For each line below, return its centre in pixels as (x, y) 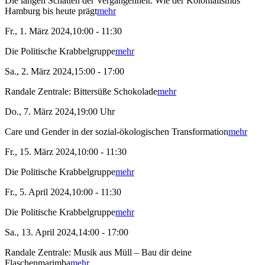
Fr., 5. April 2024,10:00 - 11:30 (63, 192)
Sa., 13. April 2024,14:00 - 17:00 (67, 232)
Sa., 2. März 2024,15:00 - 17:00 (64, 72)
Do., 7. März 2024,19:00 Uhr (60, 112)
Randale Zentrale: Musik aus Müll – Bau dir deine (98, 253)
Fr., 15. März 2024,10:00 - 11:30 (66, 152)
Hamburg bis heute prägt (51, 11)
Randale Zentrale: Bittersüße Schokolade (81, 92)
